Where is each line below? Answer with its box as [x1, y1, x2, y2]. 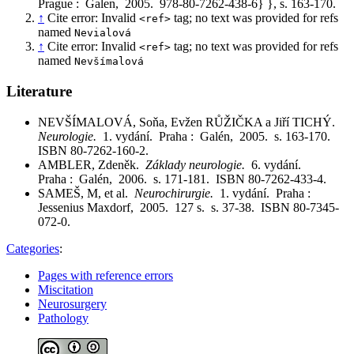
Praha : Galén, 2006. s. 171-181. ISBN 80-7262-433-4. [38, 171, 326, 186]
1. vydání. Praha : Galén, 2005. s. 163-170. [103, 129, 337, 143]
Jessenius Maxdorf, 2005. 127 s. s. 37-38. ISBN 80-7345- [38, 200, 339, 214]
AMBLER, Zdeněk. [38, 157, 145, 171]
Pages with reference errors [38, 268, 173, 282]
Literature [6, 82, 72, 100]
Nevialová [74, 27, 131, 40]
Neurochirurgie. [134, 186, 220, 200]
